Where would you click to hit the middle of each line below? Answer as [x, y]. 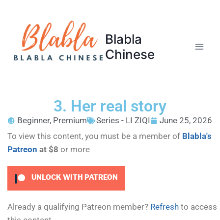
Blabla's [197, 136]
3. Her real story [110, 106]
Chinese [130, 54]
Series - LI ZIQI [123, 120]
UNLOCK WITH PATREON [74, 178]
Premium [70, 120]
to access [198, 207]
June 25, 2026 [186, 120]
